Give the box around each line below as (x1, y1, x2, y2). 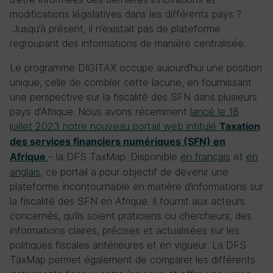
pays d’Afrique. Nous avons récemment (10, 105, 190, 118)
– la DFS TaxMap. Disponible (48, 151, 180, 163)
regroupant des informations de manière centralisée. (10, 37, 246, 49)
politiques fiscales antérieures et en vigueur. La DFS (10, 239, 246, 251)
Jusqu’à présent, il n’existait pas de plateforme (10, 23, 221, 35)
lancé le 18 (190, 105, 239, 118)
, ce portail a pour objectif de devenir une (40, 166, 229, 178)
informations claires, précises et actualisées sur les (10, 224, 239, 236)
